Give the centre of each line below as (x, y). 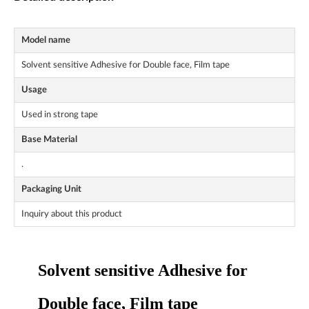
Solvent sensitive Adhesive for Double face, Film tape (126, 65)
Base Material (49, 140)
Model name (46, 40)
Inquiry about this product (72, 214)
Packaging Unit (51, 189)
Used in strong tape (60, 115)
